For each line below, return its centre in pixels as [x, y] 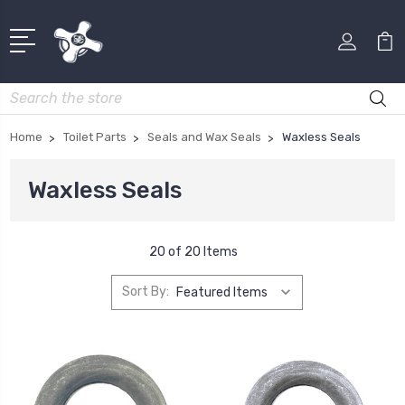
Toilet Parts [95, 137]
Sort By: [145, 292]
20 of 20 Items [193, 251]
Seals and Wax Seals [204, 137]
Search [31, 92]
